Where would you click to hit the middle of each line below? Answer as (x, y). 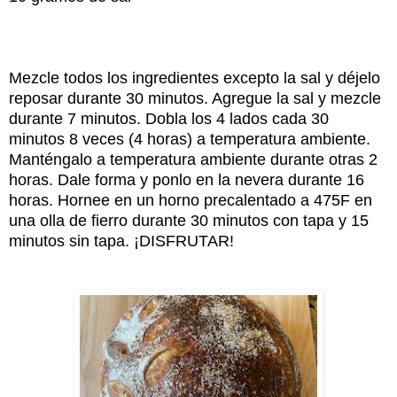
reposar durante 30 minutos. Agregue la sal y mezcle (195, 98)
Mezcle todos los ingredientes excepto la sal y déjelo (195, 78)
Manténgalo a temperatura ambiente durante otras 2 (193, 159)
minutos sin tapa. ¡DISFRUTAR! (121, 241)
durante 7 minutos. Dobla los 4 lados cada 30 (169, 118)
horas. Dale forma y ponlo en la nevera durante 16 (187, 179)
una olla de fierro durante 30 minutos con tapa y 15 (189, 220)
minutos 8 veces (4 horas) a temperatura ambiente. (190, 139)
